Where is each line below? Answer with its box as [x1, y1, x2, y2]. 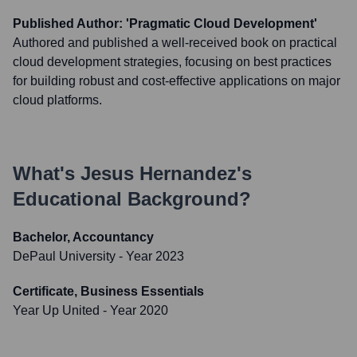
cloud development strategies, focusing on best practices [13, 55, 331, 69]
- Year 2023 [116, 249, 184, 263]
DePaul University [13, 249, 116, 263]
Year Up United [13, 304, 100, 317]
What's [13, 163, 80, 184]
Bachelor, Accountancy [13, 230, 154, 244]
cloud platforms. [13, 93, 102, 107]
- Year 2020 [100, 304, 168, 317]
